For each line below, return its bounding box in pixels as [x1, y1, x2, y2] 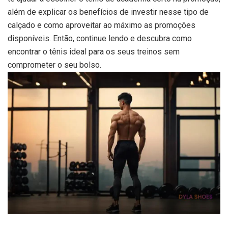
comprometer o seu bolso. [8, 60, 101, 70]
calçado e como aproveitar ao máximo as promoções [8, 20, 195, 30]
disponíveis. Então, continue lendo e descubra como [8, 33, 192, 43]
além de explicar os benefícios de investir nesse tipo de [8, 7, 209, 17]
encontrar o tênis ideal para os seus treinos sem [8, 46, 180, 56]
